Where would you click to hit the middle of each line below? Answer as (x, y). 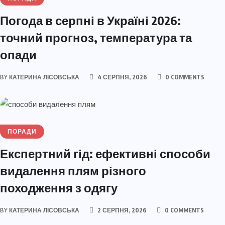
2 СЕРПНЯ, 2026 (121, 210)
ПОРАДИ (22, 131)
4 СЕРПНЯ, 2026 (122, 77)
